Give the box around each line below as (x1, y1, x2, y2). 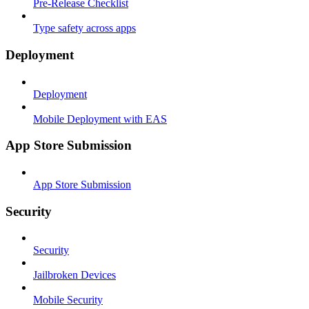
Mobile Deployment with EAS (33, 112, 167, 125)
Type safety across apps (33, 22, 136, 34)
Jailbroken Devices (33, 269, 116, 281)
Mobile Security (33, 294, 103, 306)
